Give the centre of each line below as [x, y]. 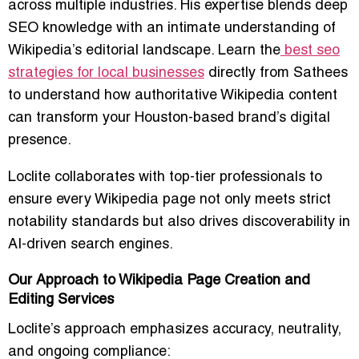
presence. [40, 140]
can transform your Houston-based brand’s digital [169, 118]
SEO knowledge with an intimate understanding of [172, 28]
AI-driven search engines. [91, 244]
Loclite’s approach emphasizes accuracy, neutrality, [175, 329]
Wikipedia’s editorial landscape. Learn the [144, 50]
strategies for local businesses [106, 73]
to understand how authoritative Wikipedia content [173, 95]
